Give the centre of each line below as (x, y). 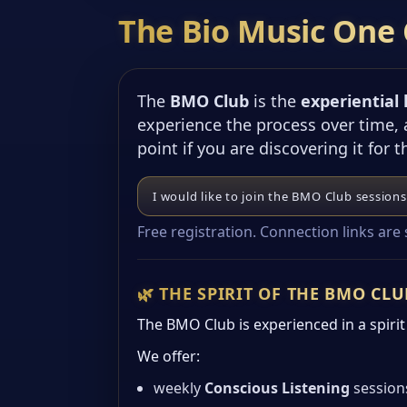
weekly (179, 388)
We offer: (169, 357)
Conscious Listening (277, 388)
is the (275, 101)
